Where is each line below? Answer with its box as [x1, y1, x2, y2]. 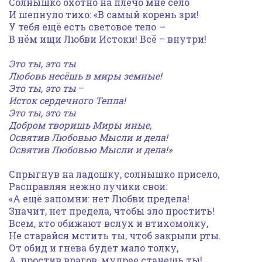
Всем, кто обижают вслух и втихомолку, [9, 217, 208, 229]
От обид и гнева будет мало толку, [9, 242, 178, 254]
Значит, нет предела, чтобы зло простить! [9, 205, 215, 217]
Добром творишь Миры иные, [9, 119, 151, 131]
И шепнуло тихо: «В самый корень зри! [9, 8, 199, 20]
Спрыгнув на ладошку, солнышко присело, [9, 168, 219, 180]
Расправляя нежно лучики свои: [9, 180, 167, 192]
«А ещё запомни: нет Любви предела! [9, 192, 189, 205]
